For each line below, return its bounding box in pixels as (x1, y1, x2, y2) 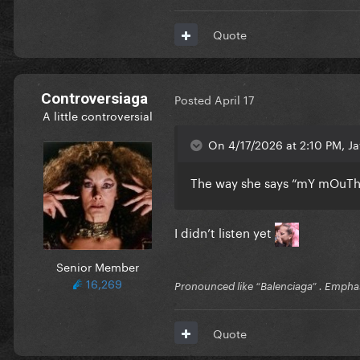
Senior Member (55, 256, 139, 275)
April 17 (215, 90, 255, 108)
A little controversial (42, 105, 153, 124)
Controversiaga (40, 88, 148, 108)
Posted (174, 90, 215, 108)
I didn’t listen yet (174, 221, 275, 241)
